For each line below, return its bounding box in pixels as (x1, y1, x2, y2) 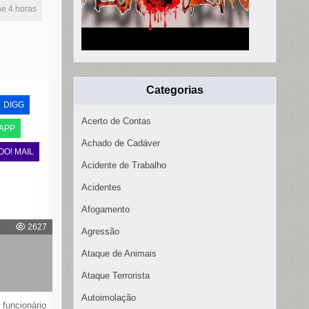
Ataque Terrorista (81, 270, 150, 281)
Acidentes (81, 182, 121, 193)
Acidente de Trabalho (81, 160, 166, 171)
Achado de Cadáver (81, 138, 160, 149)
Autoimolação (81, 292, 136, 303)
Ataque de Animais (81, 248, 157, 259)
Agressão (81, 226, 119, 237)
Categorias (146, 84, 203, 97)
